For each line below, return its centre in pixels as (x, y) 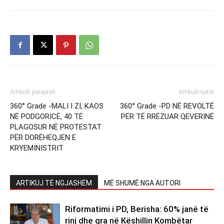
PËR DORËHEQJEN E (43, 138)
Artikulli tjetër (196, 92)
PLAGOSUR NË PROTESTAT (56, 127)
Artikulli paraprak (33, 92)
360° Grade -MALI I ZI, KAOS (57, 106)
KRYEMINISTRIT (37, 148)
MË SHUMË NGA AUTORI (142, 183)
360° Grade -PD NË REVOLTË (167, 106)
